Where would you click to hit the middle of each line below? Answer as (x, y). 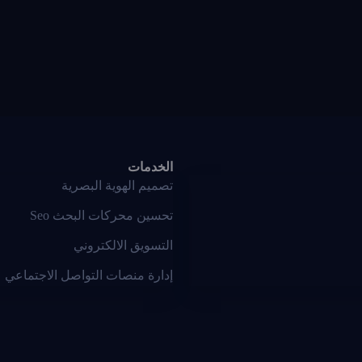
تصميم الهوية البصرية (117, 186)
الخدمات (150, 167)
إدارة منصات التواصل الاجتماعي (89, 276)
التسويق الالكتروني (123, 246)
